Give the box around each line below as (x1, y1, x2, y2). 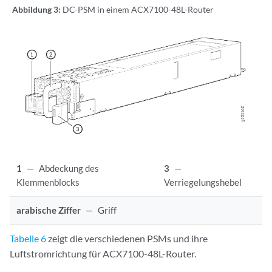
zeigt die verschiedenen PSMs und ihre (46, 232, 208, 244)
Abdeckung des (39, 162, 100, 174)
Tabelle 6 (10, 232, 46, 244)
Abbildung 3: (12, 4, 63, 15)
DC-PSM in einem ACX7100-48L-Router (63, 4, 214, 15)
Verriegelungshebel (164, 176, 242, 188)
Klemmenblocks (16, 176, 80, 188)
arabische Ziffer (16, 204, 81, 216)
